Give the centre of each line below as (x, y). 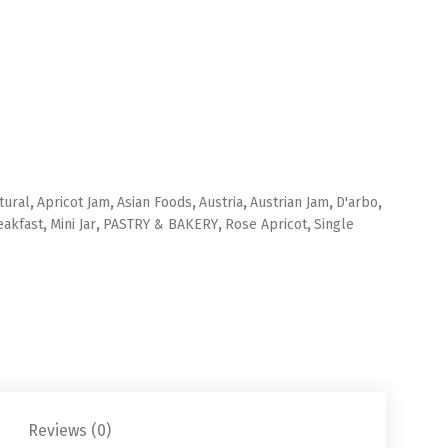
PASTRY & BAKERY (161, 225)
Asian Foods (155, 203)
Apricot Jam (74, 203)
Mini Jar (73, 225)
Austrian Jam (290, 203)
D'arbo (357, 203)
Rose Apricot (266, 225)
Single (334, 225)
